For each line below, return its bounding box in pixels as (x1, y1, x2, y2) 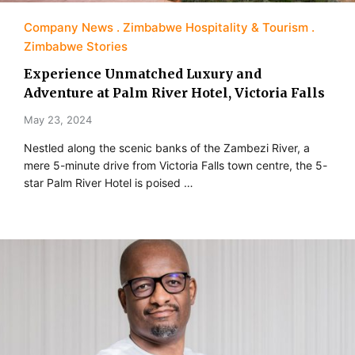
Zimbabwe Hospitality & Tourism (123, 19, 308, 35)
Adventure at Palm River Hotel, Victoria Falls (24, 84, 325, 101)
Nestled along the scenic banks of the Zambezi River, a (24, 140, 310, 155)
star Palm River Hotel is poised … (24, 175, 193, 189)
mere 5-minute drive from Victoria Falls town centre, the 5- (24, 158, 327, 172)
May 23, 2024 (24, 113, 92, 126)
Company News (24, 19, 113, 35)
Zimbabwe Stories (24, 38, 128, 54)
